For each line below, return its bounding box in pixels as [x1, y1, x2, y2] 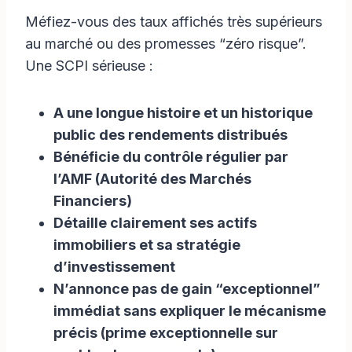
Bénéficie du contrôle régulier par [53, 148, 288, 165]
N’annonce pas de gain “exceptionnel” [53, 280, 321, 297]
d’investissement [53, 258, 175, 275]
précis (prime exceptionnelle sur [53, 324, 278, 341]
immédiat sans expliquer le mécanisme [53, 302, 326, 319]
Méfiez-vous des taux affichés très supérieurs [25, 13, 322, 30]
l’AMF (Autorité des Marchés [53, 170, 251, 187]
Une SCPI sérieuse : [25, 57, 153, 74]
